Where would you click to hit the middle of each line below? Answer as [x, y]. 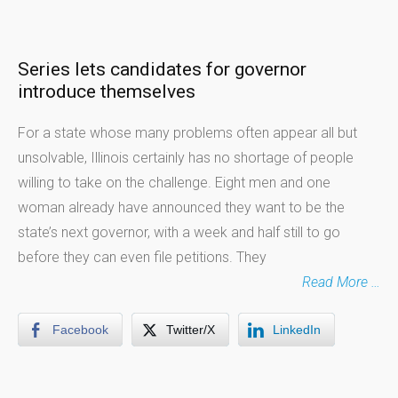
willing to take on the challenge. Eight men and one [174, 183]
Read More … [341, 282]
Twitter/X [191, 330]
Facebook [80, 330]
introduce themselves [107, 92]
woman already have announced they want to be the [181, 207]
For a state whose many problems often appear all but [187, 133]
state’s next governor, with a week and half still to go [179, 232]
